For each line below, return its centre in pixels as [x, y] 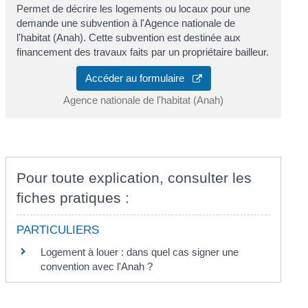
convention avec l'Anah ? [97, 267]
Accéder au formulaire [139, 78]
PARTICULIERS [58, 230]
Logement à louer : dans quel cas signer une [140, 252]
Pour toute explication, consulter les [134, 178]
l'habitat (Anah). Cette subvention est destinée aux [129, 37]
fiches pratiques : [73, 198]
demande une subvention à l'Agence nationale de [126, 23]
